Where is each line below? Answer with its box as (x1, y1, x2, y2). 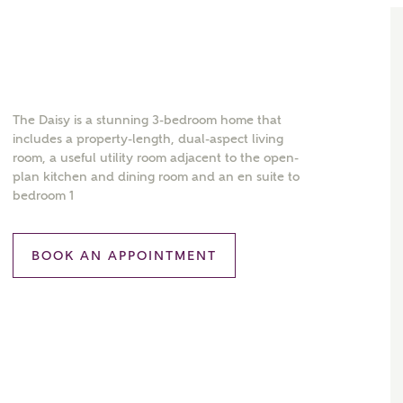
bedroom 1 (13, 188, 74, 202)
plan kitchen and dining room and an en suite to (13, 169, 300, 184)
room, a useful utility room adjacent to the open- (13, 150, 299, 165)
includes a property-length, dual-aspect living (13, 131, 283, 146)
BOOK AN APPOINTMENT (31, 248, 217, 263)
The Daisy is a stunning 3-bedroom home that (13, 112, 282, 127)
